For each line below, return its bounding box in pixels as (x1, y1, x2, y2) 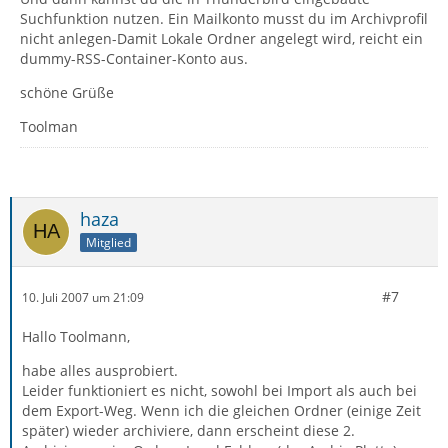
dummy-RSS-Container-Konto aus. (20, 49, 248, 68)
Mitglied (86, 233, 131, 251)
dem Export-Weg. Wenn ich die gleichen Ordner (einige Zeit (22, 401, 421, 420)
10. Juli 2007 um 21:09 (22, 288, 144, 306)
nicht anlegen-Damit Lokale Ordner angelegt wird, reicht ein (20, 29, 423, 48)
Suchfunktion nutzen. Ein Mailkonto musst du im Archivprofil (20, 9, 428, 28)
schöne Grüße (20, 83, 114, 102)
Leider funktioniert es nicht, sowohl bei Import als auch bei (22, 381, 417, 400)
